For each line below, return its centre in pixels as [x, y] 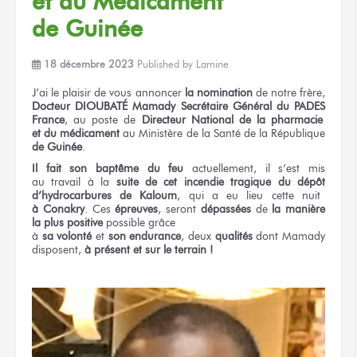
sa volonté [67, 235]
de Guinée [87, 28]
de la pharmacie [280, 120]
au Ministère [153, 133]
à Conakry [58, 208]
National [212, 120]
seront [181, 208]
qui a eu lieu [226, 195]
